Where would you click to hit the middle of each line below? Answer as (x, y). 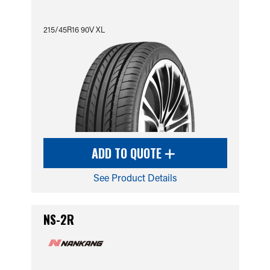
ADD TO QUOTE (128, 153)
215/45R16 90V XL (74, 29)
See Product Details (135, 177)
